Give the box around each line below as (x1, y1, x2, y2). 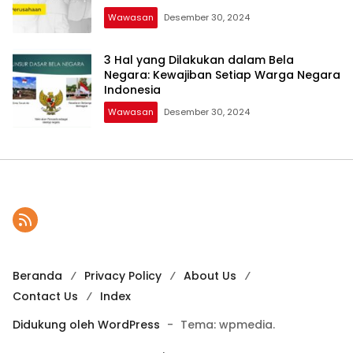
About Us (184, 267, 236, 284)
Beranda (13, 267, 62, 284)
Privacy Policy (84, 267, 162, 284)
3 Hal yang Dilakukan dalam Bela (104, 52, 294, 69)
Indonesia (104, 82, 161, 98)
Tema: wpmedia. (180, 316, 275, 333)
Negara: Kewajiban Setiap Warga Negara (104, 67, 340, 84)
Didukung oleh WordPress (13, 316, 160, 333)
